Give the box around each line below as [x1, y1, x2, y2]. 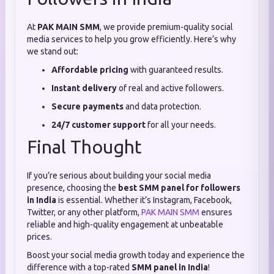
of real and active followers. [117, 83, 224, 93]
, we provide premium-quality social [100, 22, 233, 32]
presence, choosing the [27, 183, 118, 193]
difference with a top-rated [27, 262, 131, 272]
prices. [27, 232, 52, 242]
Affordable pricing [51, 65, 128, 75]
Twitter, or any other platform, [27, 207, 141, 217]
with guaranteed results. [128, 65, 223, 75]
